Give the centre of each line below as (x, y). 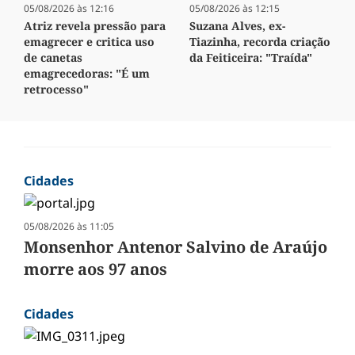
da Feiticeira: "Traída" (251, 58)
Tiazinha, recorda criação (260, 42)
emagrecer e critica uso (89, 42)
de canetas (53, 58)
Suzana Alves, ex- (237, 26)
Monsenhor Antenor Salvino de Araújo (176, 247)
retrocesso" (56, 90)
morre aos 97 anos (95, 269)
